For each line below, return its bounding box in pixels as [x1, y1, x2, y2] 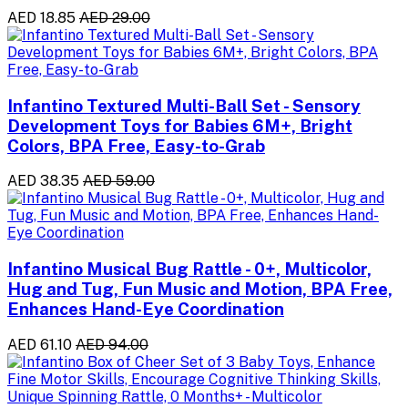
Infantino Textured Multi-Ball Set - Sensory [7, 95, 361, 116]
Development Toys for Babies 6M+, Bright [7, 115, 352, 136]
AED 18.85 [7, 8, 76, 26]
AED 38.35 [7, 172, 79, 190]
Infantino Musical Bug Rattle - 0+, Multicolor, [7, 259, 372, 280]
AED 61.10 [7, 335, 72, 353]
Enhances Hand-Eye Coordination [7, 299, 284, 320]
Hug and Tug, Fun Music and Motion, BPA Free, [7, 279, 393, 300]
